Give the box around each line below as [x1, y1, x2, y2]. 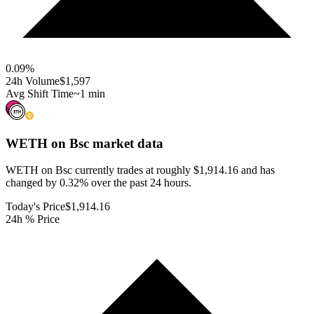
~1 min [74, 87, 105, 100]
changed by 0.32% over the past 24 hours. [6, 177, 191, 189]
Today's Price [6, 200, 65, 213]
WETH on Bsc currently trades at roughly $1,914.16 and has [6, 164, 275, 177]
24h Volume [6, 74, 60, 87]
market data [89, 135, 163, 151]
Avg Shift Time [6, 87, 74, 100]
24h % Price [6, 213, 60, 226]
